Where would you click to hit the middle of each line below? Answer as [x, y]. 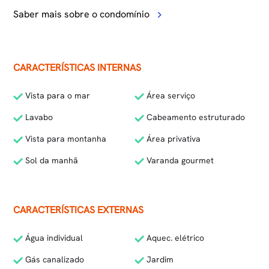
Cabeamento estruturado [195, 117]
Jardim [159, 259]
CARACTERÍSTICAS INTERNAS [77, 68]
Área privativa [172, 139]
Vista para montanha [65, 139]
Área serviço [170, 95]
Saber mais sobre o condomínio [83, 14]
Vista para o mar [57, 95]
